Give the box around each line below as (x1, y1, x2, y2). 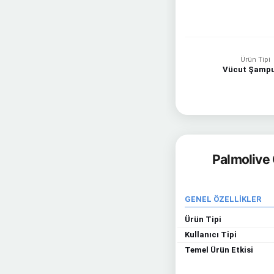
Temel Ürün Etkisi (185, 245, 253, 254)
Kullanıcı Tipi (185, 230, 237, 239)
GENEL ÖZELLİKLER (185, 194, 261, 204)
